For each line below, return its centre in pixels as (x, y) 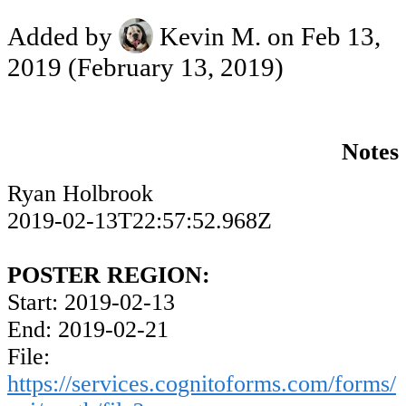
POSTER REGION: (109, 275)
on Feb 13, (324, 37)
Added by (63, 37)
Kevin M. (211, 37)
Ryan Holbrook (80, 194)
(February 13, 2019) (173, 67)
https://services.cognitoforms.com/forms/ (202, 384)
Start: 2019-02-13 (91, 303)
